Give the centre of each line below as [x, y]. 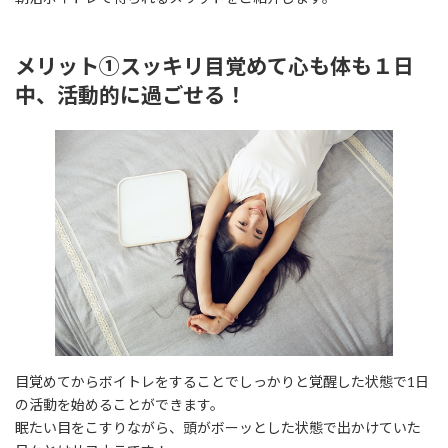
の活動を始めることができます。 [119, 404]
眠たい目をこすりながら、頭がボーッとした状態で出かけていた [218, 427]
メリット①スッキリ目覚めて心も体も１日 [214, 66]
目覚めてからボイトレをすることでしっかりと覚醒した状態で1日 [222, 381]
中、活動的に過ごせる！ [130, 95]
